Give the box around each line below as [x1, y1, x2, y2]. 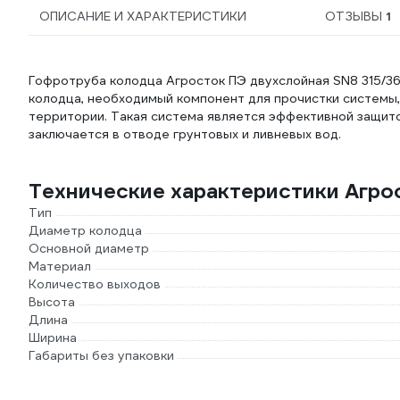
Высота [29, 294, 75, 310]
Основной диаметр [29, 240, 149, 256]
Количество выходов [29, 276, 161, 292]
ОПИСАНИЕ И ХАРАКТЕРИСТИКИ [39, 8, 246, 24]
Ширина [29, 329, 77, 346]
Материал [29, 258, 91, 274]
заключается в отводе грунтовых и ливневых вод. [29, 126, 341, 142]
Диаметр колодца [29, 222, 142, 238]
